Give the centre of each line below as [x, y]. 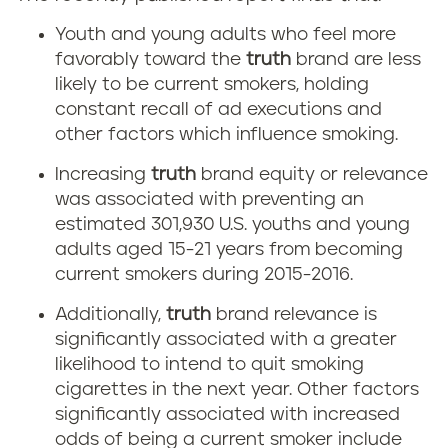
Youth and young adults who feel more [225, 35]
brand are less [358, 60]
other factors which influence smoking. [226, 135]
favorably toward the [150, 60]
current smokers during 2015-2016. [204, 275]
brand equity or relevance [314, 175]
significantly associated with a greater [226, 340]
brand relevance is [294, 315]
